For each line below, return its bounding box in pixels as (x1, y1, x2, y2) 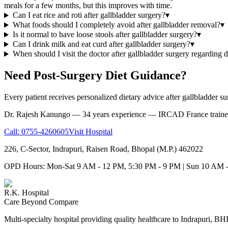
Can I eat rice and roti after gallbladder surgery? (12, 11, 165, 20)
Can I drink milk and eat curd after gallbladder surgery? (12, 40, 190, 49)
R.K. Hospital (4, 188, 49, 197)
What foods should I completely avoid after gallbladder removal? (12, 20, 220, 30)
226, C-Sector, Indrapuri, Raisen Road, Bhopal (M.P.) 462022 (4, 145, 203, 154)
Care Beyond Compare (4, 197, 78, 207)
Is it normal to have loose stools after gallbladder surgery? (12, 30, 197, 39)
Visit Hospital (69, 127, 112, 136)
